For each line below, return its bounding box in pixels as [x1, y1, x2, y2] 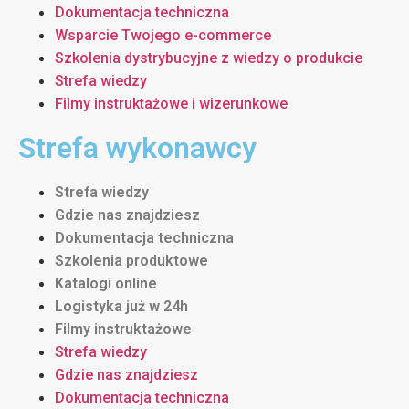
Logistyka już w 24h [55, 297, 188, 315]
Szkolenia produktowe [55, 251, 208, 269]
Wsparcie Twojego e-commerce [55, 26, 271, 44]
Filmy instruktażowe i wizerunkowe [55, 94, 288, 112]
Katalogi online [55, 274, 157, 292]
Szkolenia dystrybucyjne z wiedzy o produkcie [55, 48, 362, 67]
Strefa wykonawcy [18, 130, 257, 165]
